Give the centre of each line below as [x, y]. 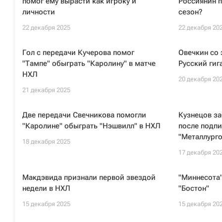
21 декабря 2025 [46, 90]
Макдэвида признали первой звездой [89, 177]
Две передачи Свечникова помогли [84, 115]
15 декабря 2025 [46, 204]
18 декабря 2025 [46, 141]
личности [39, 12]
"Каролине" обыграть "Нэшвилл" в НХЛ [91, 126]
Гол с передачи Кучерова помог [78, 53]
